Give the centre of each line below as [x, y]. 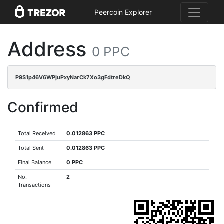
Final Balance [35, 162]
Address [50, 49]
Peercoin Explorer [123, 12]
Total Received [37, 133]
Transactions [35, 185]
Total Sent [31, 148]
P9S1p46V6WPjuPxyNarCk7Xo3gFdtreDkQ [73, 77]
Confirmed [43, 107]
